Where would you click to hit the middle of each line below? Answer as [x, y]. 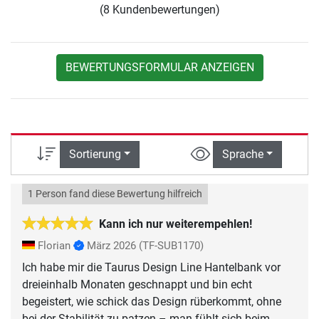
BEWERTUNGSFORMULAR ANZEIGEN [159, 67]
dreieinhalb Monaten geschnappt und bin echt [137, 285]
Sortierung [95, 154]
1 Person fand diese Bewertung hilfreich [115, 194]
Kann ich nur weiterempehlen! [176, 224]
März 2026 [111, 246]
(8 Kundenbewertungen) [159, 9]
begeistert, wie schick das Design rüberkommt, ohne [152, 302]
